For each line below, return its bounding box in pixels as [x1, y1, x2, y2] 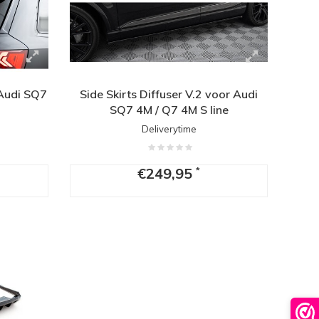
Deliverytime [141, 123, 197, 135]
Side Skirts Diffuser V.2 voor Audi [80, 87, 258, 102]
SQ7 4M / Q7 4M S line [109, 103, 229, 117]
